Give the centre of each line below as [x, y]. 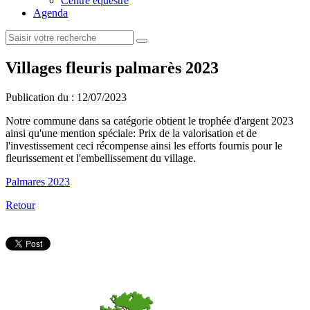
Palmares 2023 [38, 181]
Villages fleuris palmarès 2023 [112, 67]
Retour [20, 205]
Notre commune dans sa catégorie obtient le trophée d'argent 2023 [149, 120]
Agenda [51, 13]
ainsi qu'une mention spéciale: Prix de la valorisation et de [131, 133]
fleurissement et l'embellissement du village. [101, 158]
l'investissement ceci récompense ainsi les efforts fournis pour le [144, 145]
